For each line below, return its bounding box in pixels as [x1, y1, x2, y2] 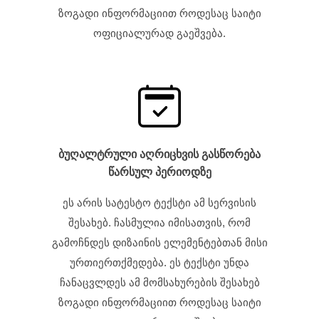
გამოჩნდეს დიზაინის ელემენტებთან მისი [51, 236, 268, 249]
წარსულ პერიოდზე [108, 166, 211, 179]
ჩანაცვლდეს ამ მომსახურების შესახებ [59, 276, 260, 288]
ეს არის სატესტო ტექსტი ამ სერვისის [63, 197, 256, 209]
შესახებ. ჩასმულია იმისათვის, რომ [68, 216, 251, 229]
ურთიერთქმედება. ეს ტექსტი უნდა [70, 256, 249, 268]
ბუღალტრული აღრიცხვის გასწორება [58, 148, 261, 161]
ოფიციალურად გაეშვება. [93, 27, 226, 39]
